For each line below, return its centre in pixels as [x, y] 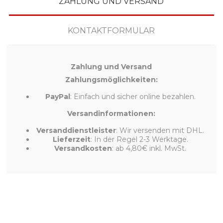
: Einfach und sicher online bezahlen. [133, 96]
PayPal [57, 96]
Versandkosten [83, 148]
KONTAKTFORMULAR [111, 30]
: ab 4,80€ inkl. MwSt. [149, 148]
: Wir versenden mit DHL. [160, 130]
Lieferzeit [71, 139]
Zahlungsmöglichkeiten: [111, 79]
